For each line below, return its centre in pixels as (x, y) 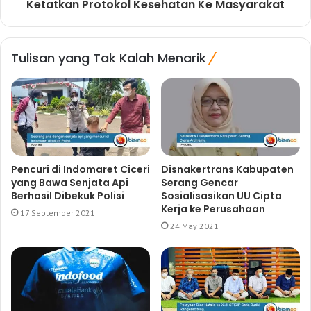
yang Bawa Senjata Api (70, 183)
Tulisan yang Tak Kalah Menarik (109, 58)
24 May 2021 (194, 226)
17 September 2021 (58, 213)
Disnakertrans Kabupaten (227, 170)
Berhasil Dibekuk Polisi (68, 196)
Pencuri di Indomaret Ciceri (81, 170)
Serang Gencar (200, 183)
